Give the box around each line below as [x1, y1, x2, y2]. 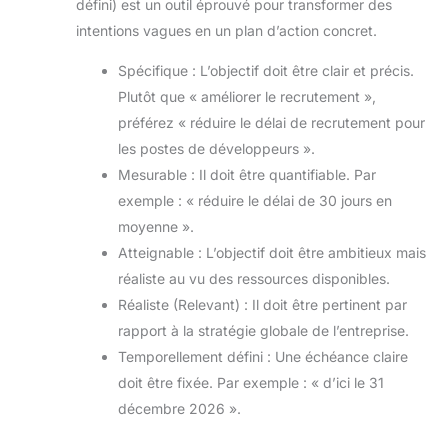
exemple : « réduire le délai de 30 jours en [118, 191, 392, 209]
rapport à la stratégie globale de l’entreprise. [118, 321, 409, 339]
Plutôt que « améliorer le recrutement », [118, 87, 376, 105]
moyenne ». [118, 217, 194, 235]
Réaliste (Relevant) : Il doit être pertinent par [118, 295, 407, 313]
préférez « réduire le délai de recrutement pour [118, 113, 425, 131]
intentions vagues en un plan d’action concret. [76, 21, 377, 39]
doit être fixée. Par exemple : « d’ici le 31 [118, 373, 384, 391]
